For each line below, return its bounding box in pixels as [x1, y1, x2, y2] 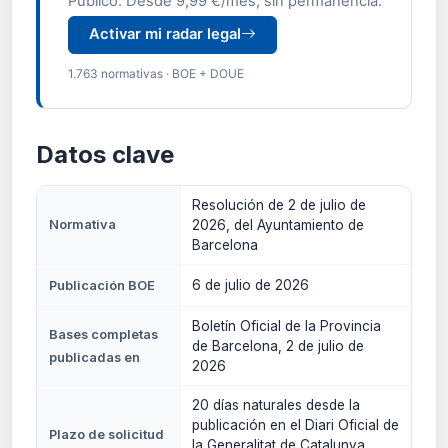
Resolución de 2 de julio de [192, 197, 366, 214]
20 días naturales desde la [192, 397, 360, 414]
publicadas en [49, 350, 140, 366]
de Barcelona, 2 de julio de [192, 338, 364, 355]
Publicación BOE [49, 278, 155, 294]
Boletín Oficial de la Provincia [192, 318, 381, 335]
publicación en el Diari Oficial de [192, 417, 399, 434]
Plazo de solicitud [49, 427, 164, 443]
